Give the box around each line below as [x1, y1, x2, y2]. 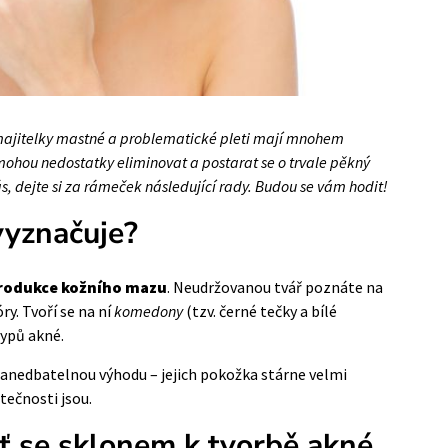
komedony [114, 300, 183, 321]
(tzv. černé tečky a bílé [183, 300, 337, 321]
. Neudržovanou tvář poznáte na [167, 276, 383, 297]
